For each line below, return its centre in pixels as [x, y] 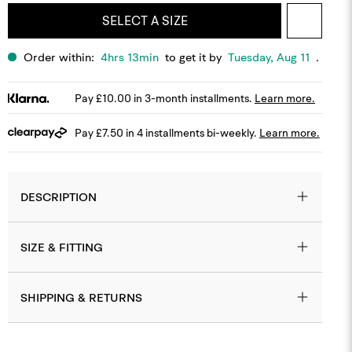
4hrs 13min [130, 57]
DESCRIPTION [59, 197]
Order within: [60, 57]
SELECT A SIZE [145, 20]
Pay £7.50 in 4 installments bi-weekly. [167, 133]
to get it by [193, 57]
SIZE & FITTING [62, 247]
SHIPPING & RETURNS [81, 297]
